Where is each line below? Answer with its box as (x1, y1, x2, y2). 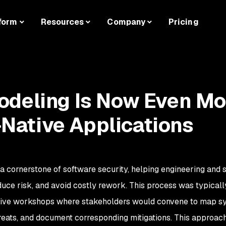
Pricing (168, 17, 199, 28)
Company (107, 17, 145, 28)
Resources (40, 17, 84, 28)
